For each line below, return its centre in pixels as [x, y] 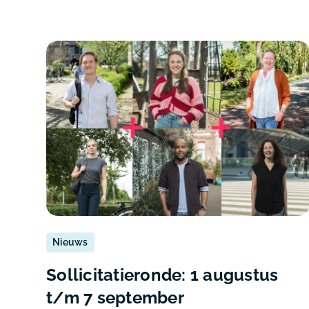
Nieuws [70, 242]
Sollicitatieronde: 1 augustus [162, 275]
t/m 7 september [115, 297]
